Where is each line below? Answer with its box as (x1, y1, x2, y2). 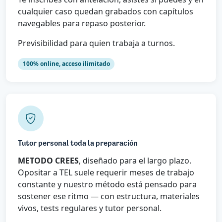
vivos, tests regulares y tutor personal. (18, 203, 162, 214)
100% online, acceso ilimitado (22, 59, 110, 68)
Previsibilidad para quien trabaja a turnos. (18, 37, 175, 49)
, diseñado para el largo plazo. (79, 155, 191, 166)
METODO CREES (18, 155, 79, 166)
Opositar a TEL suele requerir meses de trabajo (18, 167, 194, 178)
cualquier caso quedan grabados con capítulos (18, 5, 193, 17)
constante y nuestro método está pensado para (18, 179, 197, 190)
